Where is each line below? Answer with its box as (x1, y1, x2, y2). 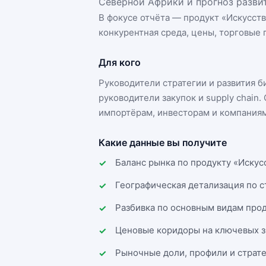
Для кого (99, 56, 141, 68)
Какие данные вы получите (99, 137, 227, 148)
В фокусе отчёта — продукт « (99, 12, 226, 23)
